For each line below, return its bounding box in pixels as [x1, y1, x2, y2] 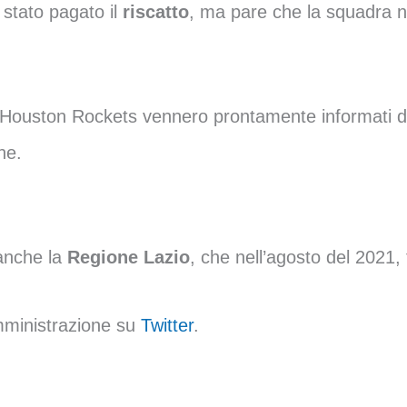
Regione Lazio [67, 247, 190, 267]
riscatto [123, 2, 189, 22]
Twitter [141, 315, 194, 335]
